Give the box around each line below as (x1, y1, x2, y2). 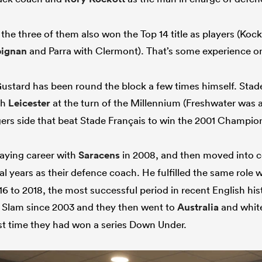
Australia (177, 200, 219, 213)
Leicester (8, 96, 50, 109)
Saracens (78, 148, 120, 161)
